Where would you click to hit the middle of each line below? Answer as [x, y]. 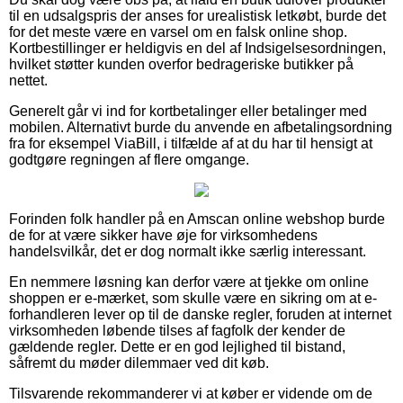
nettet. [28, 80]
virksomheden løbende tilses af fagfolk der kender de [177, 330]
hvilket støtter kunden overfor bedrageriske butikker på [181, 64]
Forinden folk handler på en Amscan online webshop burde [197, 219]
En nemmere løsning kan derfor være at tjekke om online [189, 282]
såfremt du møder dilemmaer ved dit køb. [139, 363]
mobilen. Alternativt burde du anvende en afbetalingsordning [201, 127]
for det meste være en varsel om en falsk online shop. [178, 31]
